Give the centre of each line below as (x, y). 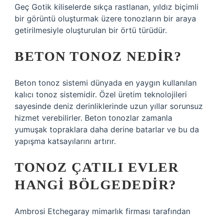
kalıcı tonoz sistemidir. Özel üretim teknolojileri (101, 94)
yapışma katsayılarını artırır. (65, 141)
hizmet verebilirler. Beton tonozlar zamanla (93, 118)
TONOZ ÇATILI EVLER (97, 167)
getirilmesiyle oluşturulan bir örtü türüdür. (91, 30)
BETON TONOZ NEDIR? (98, 56)
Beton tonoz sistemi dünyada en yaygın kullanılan (106, 83)
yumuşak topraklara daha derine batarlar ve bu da (107, 129)
